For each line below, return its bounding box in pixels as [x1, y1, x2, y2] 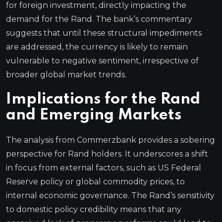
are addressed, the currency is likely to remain [6, 42, 188, 52]
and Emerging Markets [6, 107, 181, 123]
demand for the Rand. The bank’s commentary [6, 14, 192, 24]
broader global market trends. [6, 69, 126, 79]
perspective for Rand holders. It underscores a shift [6, 149, 208, 159]
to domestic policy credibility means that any [6, 204, 181, 214]
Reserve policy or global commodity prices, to [6, 176, 185, 186]
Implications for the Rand [6, 91, 200, 107]
